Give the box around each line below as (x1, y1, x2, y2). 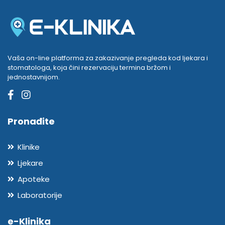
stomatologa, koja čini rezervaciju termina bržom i (8, 63, 171, 72)
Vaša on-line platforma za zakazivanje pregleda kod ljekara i (8, 53, 208, 63)
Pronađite (8, 115, 55, 128)
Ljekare (18, 158, 43, 168)
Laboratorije (18, 190, 62, 200)
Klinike (18, 142, 40, 152)
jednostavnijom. (8, 72, 60, 82)
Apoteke (18, 174, 50, 184)
